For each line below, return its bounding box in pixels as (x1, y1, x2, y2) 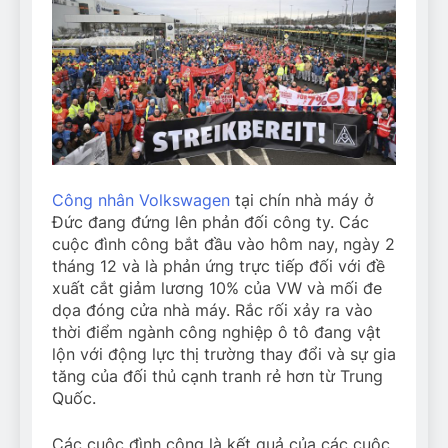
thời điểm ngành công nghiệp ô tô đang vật (52, 322, 381, 343)
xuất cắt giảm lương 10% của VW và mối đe (52, 278, 382, 299)
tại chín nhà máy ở (230, 190, 374, 211)
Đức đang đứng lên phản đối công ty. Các (52, 212, 369, 233)
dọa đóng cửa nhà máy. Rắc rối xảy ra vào (52, 300, 373, 321)
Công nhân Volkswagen (52, 190, 230, 211)
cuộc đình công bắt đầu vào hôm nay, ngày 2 (52, 234, 395, 255)
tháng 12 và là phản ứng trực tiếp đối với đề (52, 256, 385, 277)
